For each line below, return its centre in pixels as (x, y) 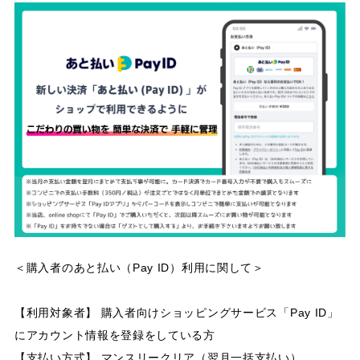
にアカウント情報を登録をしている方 (115, 335)
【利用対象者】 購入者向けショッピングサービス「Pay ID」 (177, 312)
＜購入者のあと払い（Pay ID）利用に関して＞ (139, 267)
